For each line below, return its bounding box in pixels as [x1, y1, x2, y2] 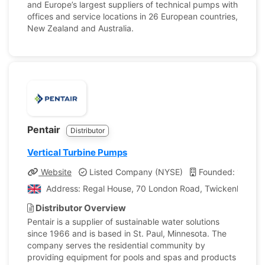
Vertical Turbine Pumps [27, 147, 127, 158]
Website [38, 167, 72, 177]
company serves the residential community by [27, 240, 205, 250]
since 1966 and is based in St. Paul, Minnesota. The [27, 228, 227, 238]
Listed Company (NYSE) [87, 167, 183, 177]
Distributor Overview [34, 202, 126, 214]
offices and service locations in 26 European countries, [27, 11, 238, 21]
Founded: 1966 [196, 167, 257, 177]
